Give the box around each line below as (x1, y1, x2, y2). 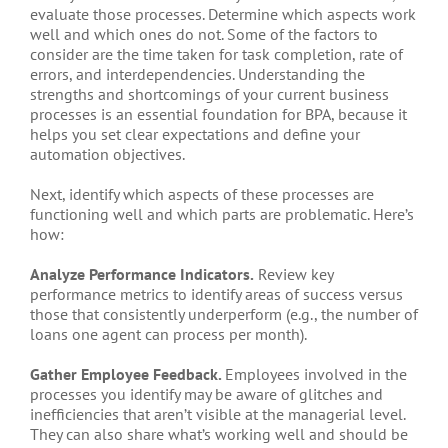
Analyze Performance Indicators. (30, 264, 254, 285)
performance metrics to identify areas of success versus (30, 284, 403, 305)
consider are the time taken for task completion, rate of (30, 44, 403, 65)
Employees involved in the (225, 364, 407, 385)
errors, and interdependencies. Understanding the (30, 64, 365, 85)
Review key (254, 264, 333, 285)
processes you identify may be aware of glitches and (30, 384, 383, 405)
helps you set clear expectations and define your (30, 124, 360, 145)
